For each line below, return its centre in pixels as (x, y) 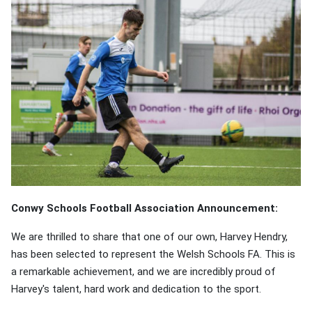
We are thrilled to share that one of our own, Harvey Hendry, (150, 236)
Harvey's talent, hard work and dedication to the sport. (136, 289)
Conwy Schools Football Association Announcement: (145, 208)
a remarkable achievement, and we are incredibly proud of (144, 271)
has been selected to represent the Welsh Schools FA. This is (154, 254)
